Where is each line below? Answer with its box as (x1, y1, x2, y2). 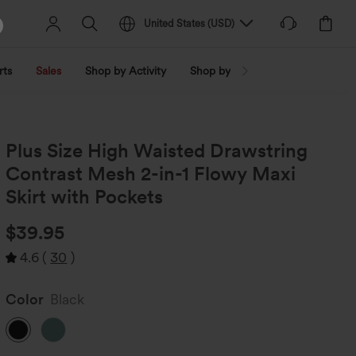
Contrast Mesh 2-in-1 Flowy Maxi (6, 162, 297, 185)
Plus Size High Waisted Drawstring (6, 139, 308, 162)
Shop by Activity (85, 64, 166, 77)
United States (144, 17, 206, 29)
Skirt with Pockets (6, 185, 164, 208)
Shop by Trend (190, 64, 262, 77)
